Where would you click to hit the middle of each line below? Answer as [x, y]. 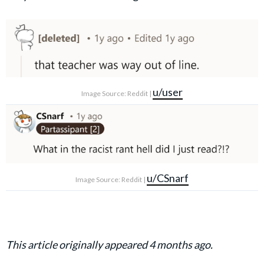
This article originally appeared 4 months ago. [109, 245]
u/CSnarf [168, 178]
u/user [168, 92]
